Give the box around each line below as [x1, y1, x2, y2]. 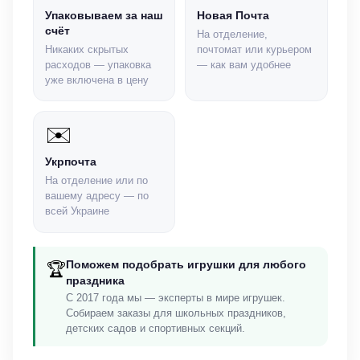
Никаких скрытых [44, 43, 129, 55]
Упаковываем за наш [44, 8, 163, 22]
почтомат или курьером [197, 43, 312, 55]
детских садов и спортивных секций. [65, 323, 245, 335]
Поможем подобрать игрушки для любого [65, 258, 306, 272]
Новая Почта [197, 8, 269, 22]
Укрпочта [44, 155, 96, 169]
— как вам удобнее [197, 59, 291, 71]
